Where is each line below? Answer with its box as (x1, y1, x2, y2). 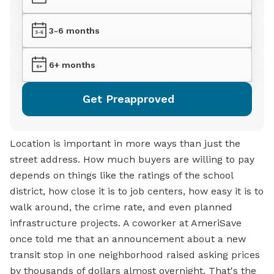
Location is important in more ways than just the (10, 138, 240, 150)
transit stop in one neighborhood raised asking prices (10, 249, 260, 261)
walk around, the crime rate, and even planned (10, 201, 232, 213)
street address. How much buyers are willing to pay (10, 154, 254, 166)
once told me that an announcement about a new (10, 233, 246, 245)
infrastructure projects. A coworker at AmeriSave (10, 217, 242, 229)
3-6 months (49, 26, 100, 36)
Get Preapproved (83, 92, 174, 106)
